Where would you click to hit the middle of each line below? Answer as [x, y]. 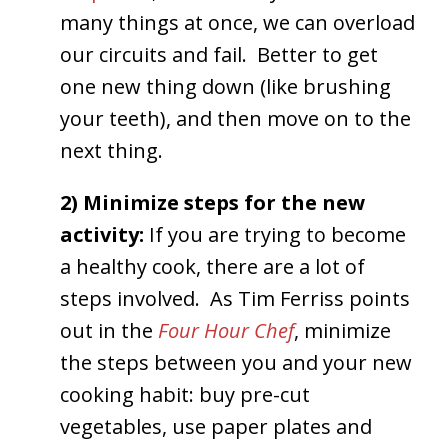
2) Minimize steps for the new [212, 202]
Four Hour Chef [226, 330]
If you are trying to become [277, 234]
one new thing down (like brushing [225, 86]
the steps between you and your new [236, 362]
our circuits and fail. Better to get [219, 54]
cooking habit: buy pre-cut [185, 394]
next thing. [111, 150]
